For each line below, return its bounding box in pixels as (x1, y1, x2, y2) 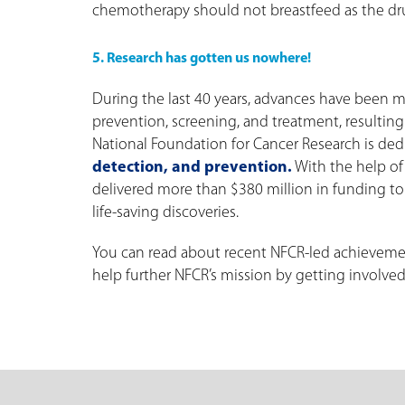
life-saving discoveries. (92, 204, 239, 222)
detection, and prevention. (92, 159, 292, 177)
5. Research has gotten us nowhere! (92, 52, 311, 67)
